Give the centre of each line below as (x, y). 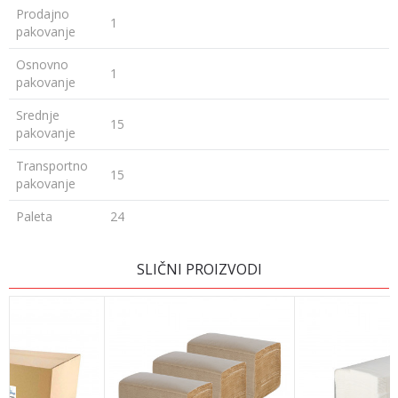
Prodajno (43, 14)
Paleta (34, 216)
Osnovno (42, 64)
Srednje (38, 115)
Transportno (52, 166)
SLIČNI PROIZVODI (199, 269)
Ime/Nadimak (73, 256)
